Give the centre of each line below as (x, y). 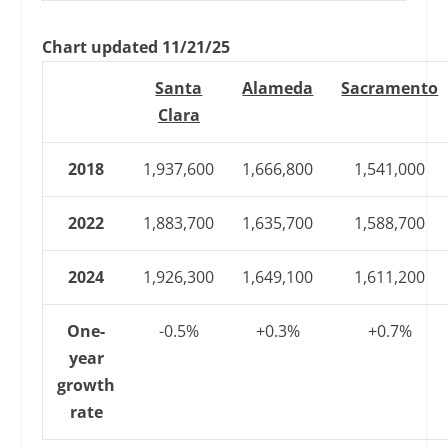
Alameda (278, 88)
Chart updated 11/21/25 (136, 47)
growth (86, 385)
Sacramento (390, 88)
